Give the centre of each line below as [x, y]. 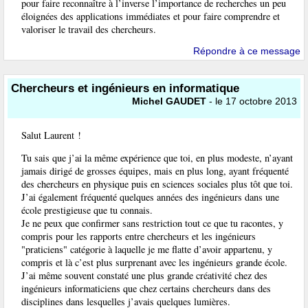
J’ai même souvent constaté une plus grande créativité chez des [144, 276]
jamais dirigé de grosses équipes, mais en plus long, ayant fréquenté [155, 171]
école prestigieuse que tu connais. [87, 210]
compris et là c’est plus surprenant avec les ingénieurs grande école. [154, 263]
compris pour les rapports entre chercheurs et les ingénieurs [139, 236]
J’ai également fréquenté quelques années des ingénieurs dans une [150, 197]
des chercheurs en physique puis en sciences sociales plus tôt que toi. [157, 184]
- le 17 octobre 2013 [252, 101]
